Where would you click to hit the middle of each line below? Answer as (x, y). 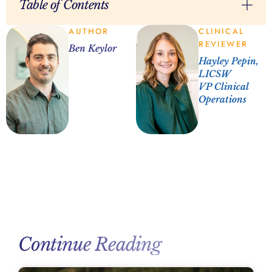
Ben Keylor (93, 48)
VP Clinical (224, 86)
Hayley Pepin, (229, 61)
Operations (223, 99)
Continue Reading (90, 244)
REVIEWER (223, 44)
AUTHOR (89, 31)
